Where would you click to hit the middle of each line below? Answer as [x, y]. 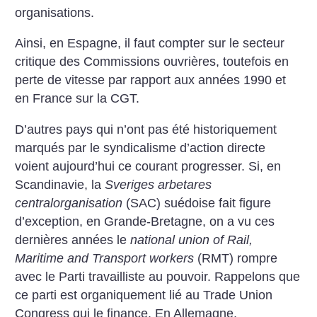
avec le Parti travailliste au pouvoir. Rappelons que [158, 277]
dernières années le [73, 240]
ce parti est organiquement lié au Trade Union [144, 295]
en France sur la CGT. [77, 99]
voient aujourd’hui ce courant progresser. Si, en [148, 166]
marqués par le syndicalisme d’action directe [140, 148]
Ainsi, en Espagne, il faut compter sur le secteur [150, 44]
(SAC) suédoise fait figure [197, 203]
